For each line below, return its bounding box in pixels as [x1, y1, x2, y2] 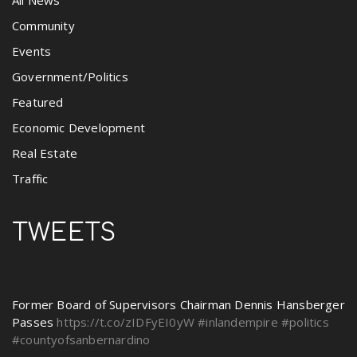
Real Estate [12, 145, 78, 162]
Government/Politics [12, 69, 128, 85]
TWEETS [12, 220, 116, 247]
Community [12, 18, 75, 34]
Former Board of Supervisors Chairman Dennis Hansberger [12, 296, 345, 313]
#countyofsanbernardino [12, 331, 151, 348]
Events [12, 43, 52, 60]
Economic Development [12, 120, 145, 136]
